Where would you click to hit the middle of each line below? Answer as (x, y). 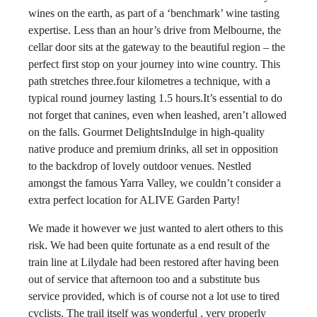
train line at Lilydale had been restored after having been (154, 262)
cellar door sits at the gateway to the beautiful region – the (157, 47)
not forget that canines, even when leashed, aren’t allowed (157, 115)
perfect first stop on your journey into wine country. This (154, 64)
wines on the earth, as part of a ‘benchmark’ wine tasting (154, 13)
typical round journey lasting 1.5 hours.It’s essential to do (155, 98)
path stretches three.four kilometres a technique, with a (149, 81)
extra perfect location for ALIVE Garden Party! (134, 200)
